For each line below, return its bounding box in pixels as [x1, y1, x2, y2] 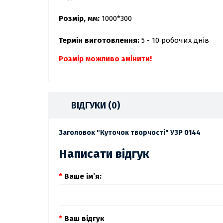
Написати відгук [59, 147, 149, 161]
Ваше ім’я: [64, 172, 102, 181]
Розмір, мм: [59, 14, 100, 23]
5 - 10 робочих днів [139, 36, 209, 45]
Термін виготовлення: [59, 36, 139, 45]
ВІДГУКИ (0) [71, 100, 120, 111]
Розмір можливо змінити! [59, 54, 152, 64]
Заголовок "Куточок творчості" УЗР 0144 [59, 128, 201, 137]
